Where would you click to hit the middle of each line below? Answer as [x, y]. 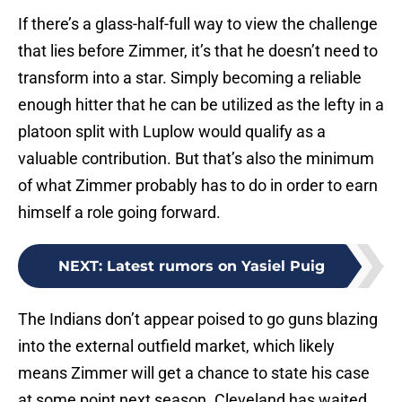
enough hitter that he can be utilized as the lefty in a [201, 105]
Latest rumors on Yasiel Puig [215, 267]
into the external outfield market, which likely [176, 346]
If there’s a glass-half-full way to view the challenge [198, 24]
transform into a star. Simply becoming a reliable [190, 78]
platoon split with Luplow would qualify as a [172, 132]
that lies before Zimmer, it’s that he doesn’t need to [198, 51]
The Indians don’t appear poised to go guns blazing [198, 319]
